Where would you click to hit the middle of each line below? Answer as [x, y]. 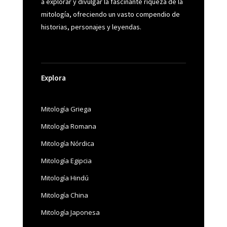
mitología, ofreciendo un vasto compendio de [110, 14]
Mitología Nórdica [67, 144]
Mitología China [64, 195]
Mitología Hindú [65, 178]
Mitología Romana [68, 126]
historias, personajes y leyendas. [91, 27]
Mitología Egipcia [66, 161]
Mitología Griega [66, 109]
